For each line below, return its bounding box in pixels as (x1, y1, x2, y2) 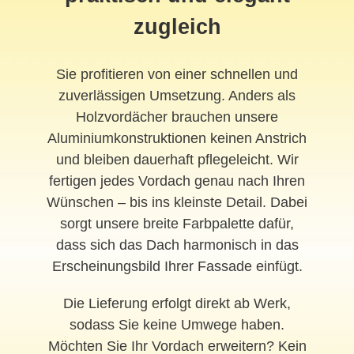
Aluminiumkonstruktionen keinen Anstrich (47, 130, 307, 147)
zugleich (133, 15, 221, 40)
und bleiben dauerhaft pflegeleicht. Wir (55, 152, 299, 168)
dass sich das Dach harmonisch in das (55, 237, 299, 254)
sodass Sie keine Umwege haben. (70, 317, 284, 333)
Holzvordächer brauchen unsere (76, 109, 278, 126)
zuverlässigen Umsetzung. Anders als (58, 88, 296, 104)
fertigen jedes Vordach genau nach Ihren (49, 173, 305, 190)
